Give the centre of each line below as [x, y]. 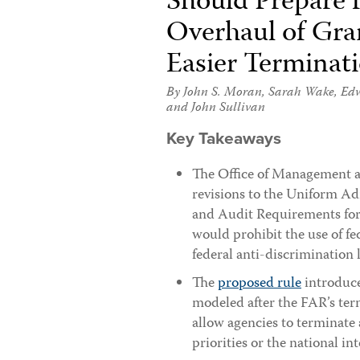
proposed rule [260, 284]
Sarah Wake [301, 93]
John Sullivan [228, 108]
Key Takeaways [224, 139]
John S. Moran [223, 93]
